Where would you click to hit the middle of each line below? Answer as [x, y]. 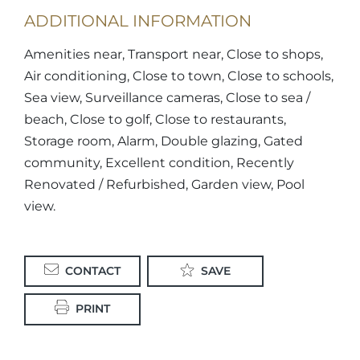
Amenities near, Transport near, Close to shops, [174, 54]
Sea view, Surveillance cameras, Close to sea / [167, 98]
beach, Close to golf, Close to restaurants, [155, 119]
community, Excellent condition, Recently [159, 163]
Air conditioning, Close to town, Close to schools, [179, 76]
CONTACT [93, 271]
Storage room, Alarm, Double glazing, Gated [164, 141]
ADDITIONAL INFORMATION [138, 21]
